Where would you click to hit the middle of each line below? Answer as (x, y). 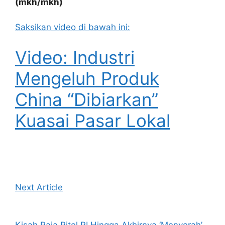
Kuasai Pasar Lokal (93, 120)
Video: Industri (75, 57)
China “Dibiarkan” (87, 99)
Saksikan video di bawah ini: (73, 27)
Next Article (39, 188)
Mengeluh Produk (87, 78)
